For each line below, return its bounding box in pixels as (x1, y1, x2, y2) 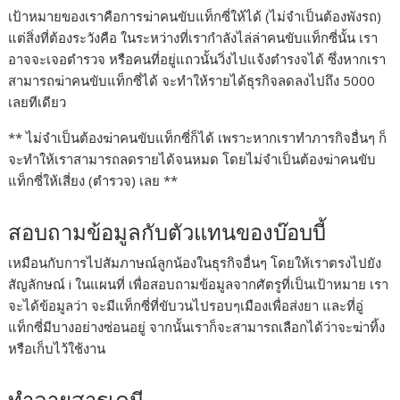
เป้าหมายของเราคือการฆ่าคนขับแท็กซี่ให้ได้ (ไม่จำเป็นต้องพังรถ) (8, 7, 382, 26)
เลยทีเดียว (8, 93, 67, 112)
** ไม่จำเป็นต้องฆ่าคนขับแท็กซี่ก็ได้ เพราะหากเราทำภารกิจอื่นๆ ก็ (8, 129, 387, 147)
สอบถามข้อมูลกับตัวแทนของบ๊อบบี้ (8, 221, 327, 246)
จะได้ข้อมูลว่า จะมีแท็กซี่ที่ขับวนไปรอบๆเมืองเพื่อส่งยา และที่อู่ (8, 296, 364, 315)
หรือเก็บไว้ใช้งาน (8, 339, 106, 358)
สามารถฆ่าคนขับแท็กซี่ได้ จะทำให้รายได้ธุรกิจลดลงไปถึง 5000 (8, 71, 376, 90)
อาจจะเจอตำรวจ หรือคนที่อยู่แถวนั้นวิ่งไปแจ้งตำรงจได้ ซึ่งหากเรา (8, 50, 387, 69)
